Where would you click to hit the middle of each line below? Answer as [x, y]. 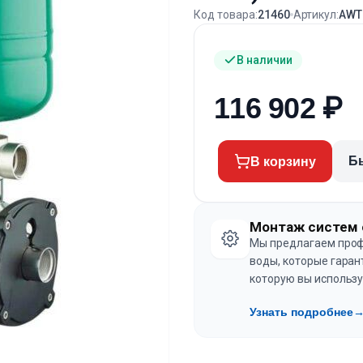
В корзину [283, 161]
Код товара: [226, 15]
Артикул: [316, 15]
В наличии [265, 60]
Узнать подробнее [301, 312]
